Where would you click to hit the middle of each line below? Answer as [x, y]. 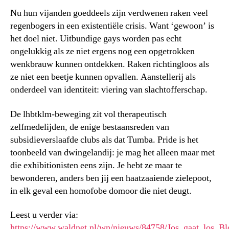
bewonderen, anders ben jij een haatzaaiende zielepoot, [111, 178]
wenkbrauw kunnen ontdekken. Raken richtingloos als [110, 64]
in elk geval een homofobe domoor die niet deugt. [101, 191]
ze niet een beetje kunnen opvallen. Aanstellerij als [103, 77]
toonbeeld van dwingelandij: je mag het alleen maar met [112, 152]
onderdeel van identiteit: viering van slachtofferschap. [109, 90]
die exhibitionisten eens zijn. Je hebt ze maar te [96, 165]
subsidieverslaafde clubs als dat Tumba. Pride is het [104, 140]
